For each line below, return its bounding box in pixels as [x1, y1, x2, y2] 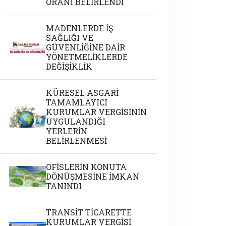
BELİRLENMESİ [46, 135, 107, 146]
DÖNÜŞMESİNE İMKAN [46, 171, 140, 182]
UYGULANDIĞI [46, 116, 106, 127]
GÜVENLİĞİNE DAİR [46, 42, 126, 52]
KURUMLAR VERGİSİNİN [46, 106, 147, 117]
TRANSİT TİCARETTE [46, 207, 132, 217]
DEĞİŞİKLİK [46, 61, 93, 72]
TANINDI [46, 181, 82, 191]
